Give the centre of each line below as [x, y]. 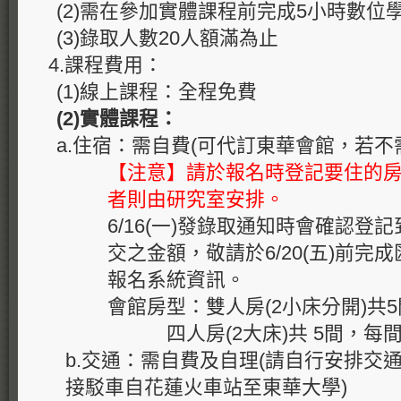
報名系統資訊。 [177, 280]
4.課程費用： [106, 65]
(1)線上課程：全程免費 [157, 92]
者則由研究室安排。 [196, 199]
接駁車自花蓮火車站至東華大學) [206, 387]
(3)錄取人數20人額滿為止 [168, 38]
